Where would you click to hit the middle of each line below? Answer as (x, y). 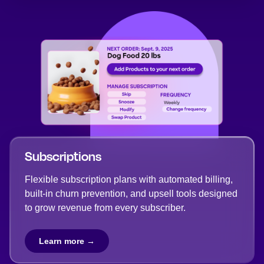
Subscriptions (63, 156)
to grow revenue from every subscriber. (105, 208)
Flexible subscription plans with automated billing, (129, 179)
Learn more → (67, 241)
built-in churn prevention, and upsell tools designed (131, 194)
